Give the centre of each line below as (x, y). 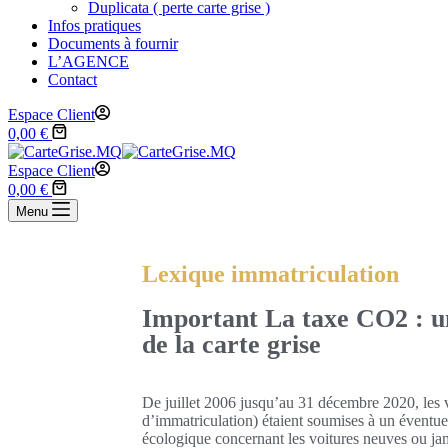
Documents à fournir (113, 43)
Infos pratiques (94, 25)
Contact (72, 79)
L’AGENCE (88, 61)
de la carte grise (231, 344)
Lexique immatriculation (270, 274)
